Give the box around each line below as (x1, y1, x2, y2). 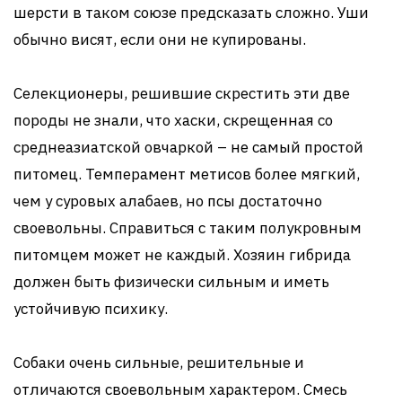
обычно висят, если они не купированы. (13, 29, 306, 49)
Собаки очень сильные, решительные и (13, 352, 304, 372)
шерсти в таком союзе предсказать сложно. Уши (13, 2, 369, 22)
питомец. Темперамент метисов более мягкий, (13, 163, 360, 184)
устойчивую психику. (13, 298, 168, 319)
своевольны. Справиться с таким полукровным (13, 217, 362, 238)
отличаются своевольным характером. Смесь (13, 379, 347, 399)
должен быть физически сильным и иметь (13, 271, 329, 292)
